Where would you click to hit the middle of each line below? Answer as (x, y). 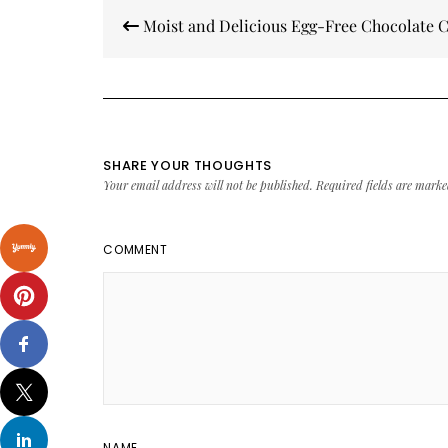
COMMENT (135, 249)
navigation (159, 32)
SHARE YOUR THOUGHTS (187, 165)
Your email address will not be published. (208, 185)
